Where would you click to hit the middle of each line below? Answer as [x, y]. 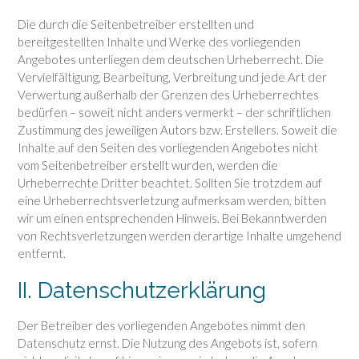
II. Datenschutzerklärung [142, 291]
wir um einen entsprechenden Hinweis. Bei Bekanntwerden [172, 218]
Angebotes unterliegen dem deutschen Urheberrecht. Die [171, 59]
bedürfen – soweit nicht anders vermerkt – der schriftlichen [174, 112]
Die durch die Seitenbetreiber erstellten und [136, 24]
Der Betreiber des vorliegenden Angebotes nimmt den [161, 326]
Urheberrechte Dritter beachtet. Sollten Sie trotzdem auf [170, 182]
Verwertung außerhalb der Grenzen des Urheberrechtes [168, 94]
